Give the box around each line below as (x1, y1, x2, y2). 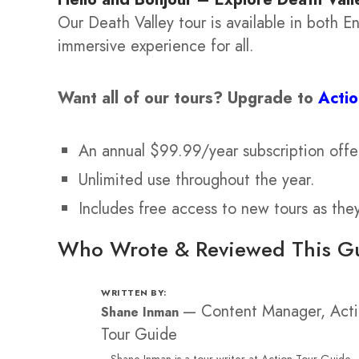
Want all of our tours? (58, 86, 223, 109)
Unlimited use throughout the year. (79, 168, 315, 192)
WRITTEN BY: (101, 286, 167, 299)
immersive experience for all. (58, 34, 254, 58)
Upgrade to (228, 86, 318, 109)
